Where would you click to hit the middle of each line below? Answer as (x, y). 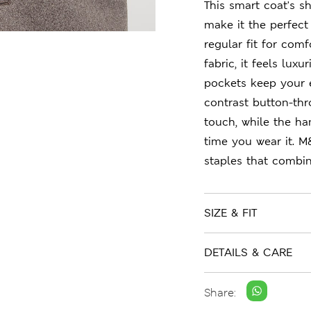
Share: (220, 292)
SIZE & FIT (230, 213)
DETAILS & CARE (248, 252)
